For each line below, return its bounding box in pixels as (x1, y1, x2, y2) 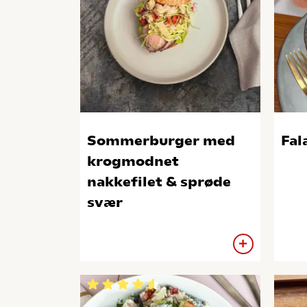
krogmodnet (87, 153, 179, 169)
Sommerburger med (87, 132, 235, 149)
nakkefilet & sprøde (87, 173, 231, 190)
